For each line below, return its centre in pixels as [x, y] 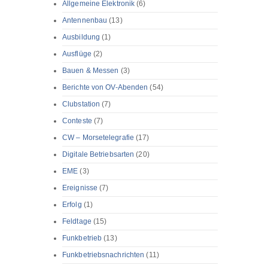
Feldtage [77, 222]
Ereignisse [80, 188]
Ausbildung [81, 37]
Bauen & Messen [91, 71]
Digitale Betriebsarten [98, 155]
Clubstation [81, 104]
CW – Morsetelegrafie [98, 138]
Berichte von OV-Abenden [105, 88]
